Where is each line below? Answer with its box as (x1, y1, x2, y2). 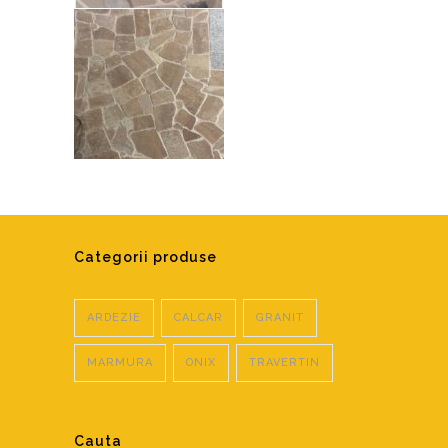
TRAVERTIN (249, 356, 320, 369)
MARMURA (87, 356, 153, 369)
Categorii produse (74, 249, 217, 265)
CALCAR (174, 311, 223, 324)
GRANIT (256, 311, 304, 324)
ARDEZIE (87, 311, 141, 324)
